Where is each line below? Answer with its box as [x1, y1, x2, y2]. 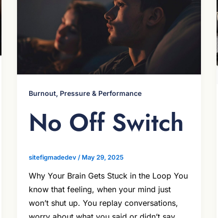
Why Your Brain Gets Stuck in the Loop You [28, 171, 188, 181]
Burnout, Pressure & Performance [28, 89, 142, 97]
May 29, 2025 [81, 153, 124, 161]
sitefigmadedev [28, 153, 78, 161]
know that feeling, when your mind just [28, 184, 171, 195]
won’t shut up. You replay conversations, [28, 198, 178, 208]
